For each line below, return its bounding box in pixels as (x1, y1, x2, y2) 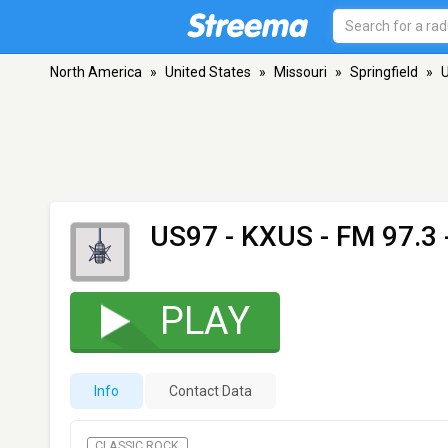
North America (50, 64, 142, 80)
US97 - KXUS (150, 220, 313, 253)
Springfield (350, 64, 418, 80)
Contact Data (169, 383, 252, 399)
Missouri (274, 64, 327, 80)
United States (165, 64, 251, 80)
